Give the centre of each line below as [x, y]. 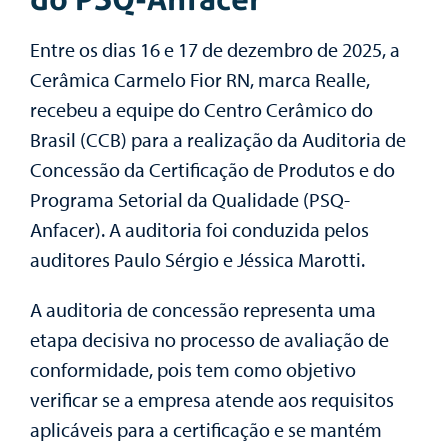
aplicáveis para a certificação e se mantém [206, 429]
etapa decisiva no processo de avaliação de [209, 339]
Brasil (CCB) [78, 139]
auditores [72, 259]
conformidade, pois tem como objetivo [193, 369]
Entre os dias [85, 49]
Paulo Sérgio [166, 259]
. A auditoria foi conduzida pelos [235, 229]
